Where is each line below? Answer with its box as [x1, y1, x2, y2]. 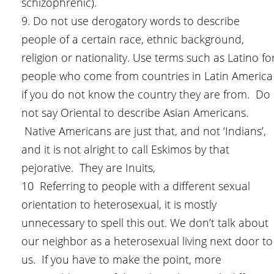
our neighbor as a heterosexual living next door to [21, 234, 273, 249]
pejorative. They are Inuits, [21, 160, 155, 176]
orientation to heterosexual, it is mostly [21, 197, 217, 212]
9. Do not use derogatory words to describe [21, 13, 240, 29]
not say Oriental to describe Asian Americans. [21, 105, 248, 120]
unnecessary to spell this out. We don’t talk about [21, 215, 268, 231]
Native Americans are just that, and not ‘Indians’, [21, 124, 266, 139]
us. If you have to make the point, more [21, 252, 221, 267]
